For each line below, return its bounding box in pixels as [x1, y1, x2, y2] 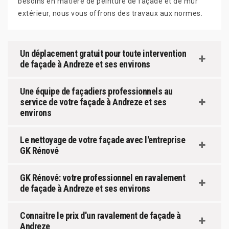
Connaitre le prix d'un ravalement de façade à [20, 210, 181, 221]
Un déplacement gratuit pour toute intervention [20, 48, 186, 59]
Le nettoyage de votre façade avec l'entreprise [20, 134, 185, 146]
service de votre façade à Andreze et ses [20, 97, 166, 108]
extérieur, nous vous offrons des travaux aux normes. [18, 9, 202, 18]
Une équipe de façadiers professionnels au [20, 86, 173, 97]
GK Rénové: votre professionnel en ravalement [20, 172, 185, 184]
